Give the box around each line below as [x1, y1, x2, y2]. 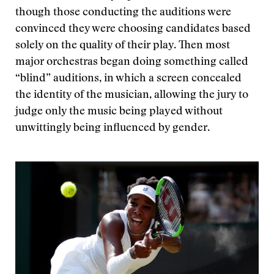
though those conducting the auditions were [15, 7, 231, 18]
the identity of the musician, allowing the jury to [15, 90, 248, 101]
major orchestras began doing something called [15, 57, 248, 68]
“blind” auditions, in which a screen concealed [15, 73, 242, 84]
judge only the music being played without [15, 106, 223, 117]
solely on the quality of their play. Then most [15, 40, 230, 51]
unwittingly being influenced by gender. [15, 123, 210, 134]
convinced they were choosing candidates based [15, 24, 251, 35]
